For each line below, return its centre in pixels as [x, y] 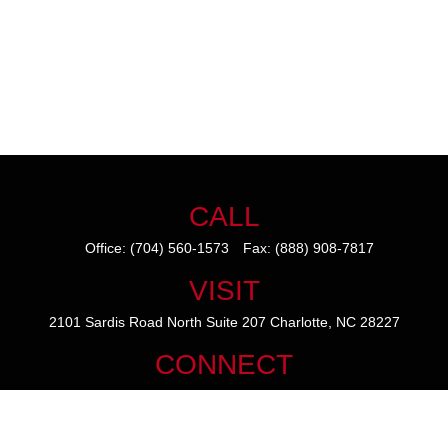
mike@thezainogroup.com [224, 396]
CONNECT [224, 364]
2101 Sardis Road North [125, 322]
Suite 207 [235, 322]
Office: [107, 248]
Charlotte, [300, 322]
